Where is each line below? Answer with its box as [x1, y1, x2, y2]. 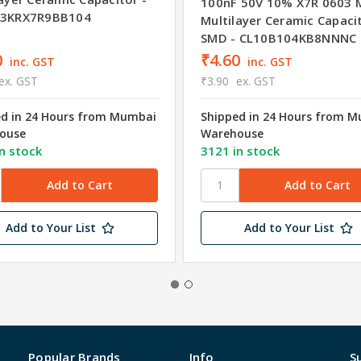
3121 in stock [201, 142, 280, 159]
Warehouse [201, 125, 264, 141]
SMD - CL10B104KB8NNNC [201, 29, 357, 46]
